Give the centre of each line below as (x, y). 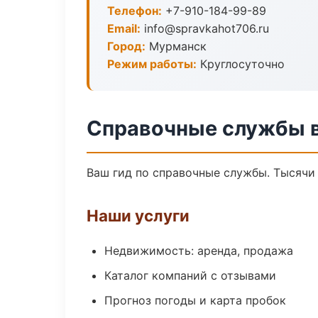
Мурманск (176, 46)
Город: (126, 46)
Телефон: (135, 11)
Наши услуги (138, 215)
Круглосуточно (241, 64)
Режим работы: (152, 64)
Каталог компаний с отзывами (190, 275)
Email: (124, 28)
